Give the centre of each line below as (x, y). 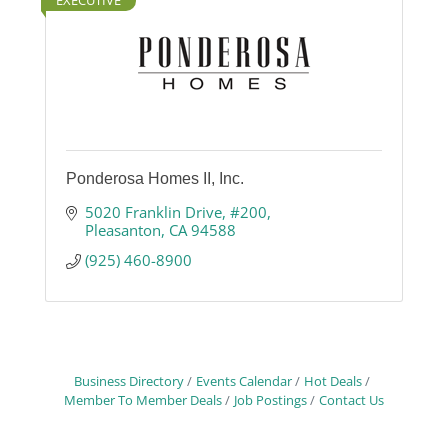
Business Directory (129, 381)
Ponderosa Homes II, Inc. (155, 179)
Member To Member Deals (143, 400)
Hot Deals (333, 381)
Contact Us (351, 400)
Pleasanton (122, 230)
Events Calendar (244, 381)
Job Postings (270, 400)
